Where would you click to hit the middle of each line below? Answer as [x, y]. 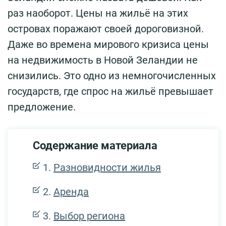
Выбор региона [89, 216]
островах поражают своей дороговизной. [106, 29]
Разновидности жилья [107, 167]
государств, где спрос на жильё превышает [110, 91]
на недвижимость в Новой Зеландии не [103, 60]
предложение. [42, 107]
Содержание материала [95, 145]
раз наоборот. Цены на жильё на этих [98, 13]
